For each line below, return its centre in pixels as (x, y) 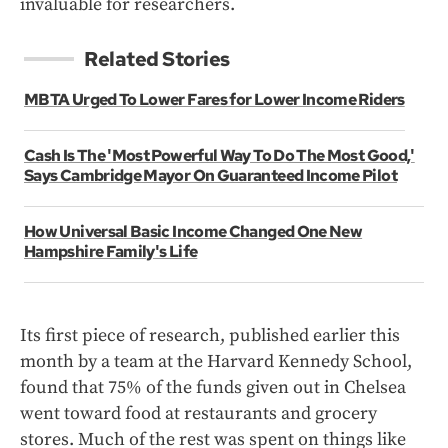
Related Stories (157, 59)
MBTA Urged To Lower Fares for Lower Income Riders (214, 100)
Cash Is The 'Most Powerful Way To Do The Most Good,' (219, 156)
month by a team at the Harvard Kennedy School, (216, 362)
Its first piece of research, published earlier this (210, 336)
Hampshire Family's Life (111, 252)
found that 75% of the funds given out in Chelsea (213, 388)
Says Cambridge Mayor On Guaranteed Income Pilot (210, 176)
